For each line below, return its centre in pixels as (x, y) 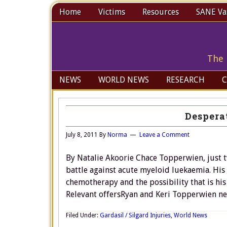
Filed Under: (83, 215)
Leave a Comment (164, 135)
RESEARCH (185, 80)
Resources (161, 12)
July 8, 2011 (82, 135)
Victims (112, 12)
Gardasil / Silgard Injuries (135, 215)
